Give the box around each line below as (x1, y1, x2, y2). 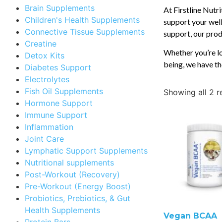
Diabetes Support (25, 62, 91, 72)
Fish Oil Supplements (25, 86, 103, 96)
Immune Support (25, 110, 87, 120)
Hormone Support (25, 98, 93, 108)
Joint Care (25, 133, 64, 144)
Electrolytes (25, 74, 69, 84)
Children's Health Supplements (25, 14, 140, 25)
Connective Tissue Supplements (25, 26, 145, 37)
